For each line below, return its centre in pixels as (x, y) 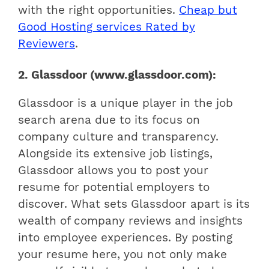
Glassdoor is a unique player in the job (125, 103)
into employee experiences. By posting (125, 237)
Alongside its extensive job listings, (115, 153)
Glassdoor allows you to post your (113, 170)
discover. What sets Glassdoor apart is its (134, 204)
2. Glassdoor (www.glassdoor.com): (117, 75)
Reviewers (47, 44)
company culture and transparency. (118, 137)
